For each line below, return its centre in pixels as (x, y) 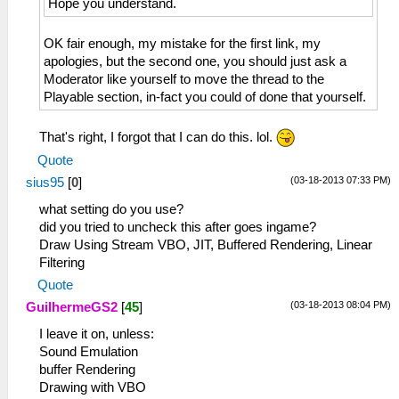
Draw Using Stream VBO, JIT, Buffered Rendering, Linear (206, 245)
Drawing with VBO (93, 388)
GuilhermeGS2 (72, 308)
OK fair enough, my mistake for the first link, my (182, 43)
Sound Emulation (89, 352)
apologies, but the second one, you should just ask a (195, 61)
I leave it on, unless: (97, 334)
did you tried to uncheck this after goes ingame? (178, 228)
